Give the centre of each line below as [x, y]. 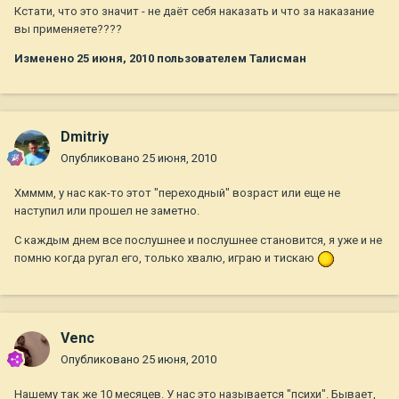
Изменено [45, 58]
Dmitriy [85, 137]
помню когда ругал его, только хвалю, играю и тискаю [166, 258]
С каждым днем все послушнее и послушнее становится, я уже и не [198, 240]
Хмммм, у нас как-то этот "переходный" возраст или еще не [177, 193]
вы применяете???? [68, 28]
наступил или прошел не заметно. [107, 211]
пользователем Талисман [230, 58]
